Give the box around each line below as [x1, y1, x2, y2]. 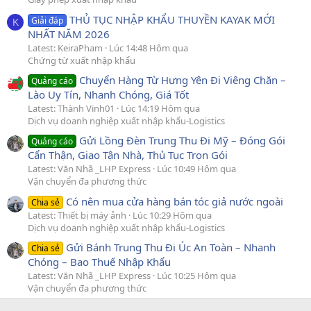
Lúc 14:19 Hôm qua [121, 101, 200, 115]
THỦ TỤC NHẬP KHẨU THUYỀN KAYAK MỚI [69, 12, 276, 26]
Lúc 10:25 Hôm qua [157, 269, 236, 282]
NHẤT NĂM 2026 [28, 26, 110, 41]
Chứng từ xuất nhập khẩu [28, 53, 135, 67]
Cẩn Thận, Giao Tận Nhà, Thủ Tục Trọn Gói [28, 148, 228, 162]
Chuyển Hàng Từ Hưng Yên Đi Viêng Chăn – [79, 72, 287, 87]
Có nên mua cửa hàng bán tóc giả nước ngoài [66, 194, 284, 208]
